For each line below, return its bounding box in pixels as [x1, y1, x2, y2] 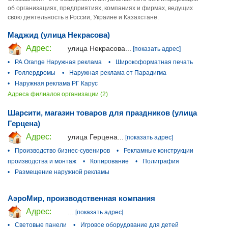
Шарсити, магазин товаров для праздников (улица [8, 108, 197, 117]
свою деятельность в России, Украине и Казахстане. [8, 14, 159, 21]
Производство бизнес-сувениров [15, 147, 110, 154]
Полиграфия [142, 157, 179, 165]
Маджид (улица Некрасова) [8, 31, 110, 39]
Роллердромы [15, 69, 55, 76]
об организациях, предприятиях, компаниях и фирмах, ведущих [8, 5, 193, 12]
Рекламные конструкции [124, 147, 193, 154]
